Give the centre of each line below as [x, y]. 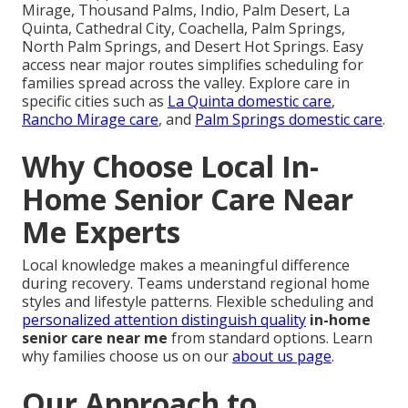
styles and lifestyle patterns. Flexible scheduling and [198, 301]
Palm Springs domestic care [289, 119]
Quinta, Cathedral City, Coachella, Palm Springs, [184, 28]
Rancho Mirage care [90, 119]
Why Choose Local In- [170, 166]
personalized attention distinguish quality [164, 319]
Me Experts [101, 231]
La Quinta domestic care [250, 101]
